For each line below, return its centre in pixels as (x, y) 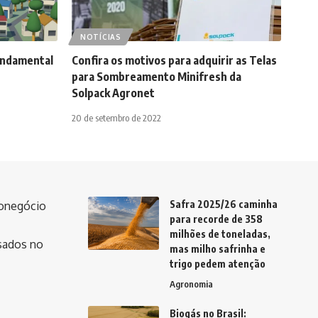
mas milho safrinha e (217, 249)
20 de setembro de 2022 (116, 118)
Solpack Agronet (113, 93)
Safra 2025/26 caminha (223, 204)
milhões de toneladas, (220, 234)
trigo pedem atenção (217, 264)
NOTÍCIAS (101, 37)
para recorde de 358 (216, 219)
